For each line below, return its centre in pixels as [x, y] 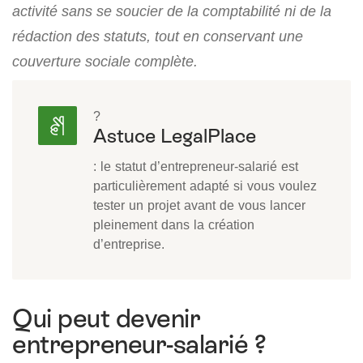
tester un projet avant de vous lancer [199, 205]
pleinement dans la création [174, 225]
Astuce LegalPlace [175, 136]
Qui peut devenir [107, 319]
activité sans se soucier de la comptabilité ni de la [172, 11]
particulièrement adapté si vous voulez [205, 186]
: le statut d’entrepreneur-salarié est [196, 167]
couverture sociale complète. [105, 62]
